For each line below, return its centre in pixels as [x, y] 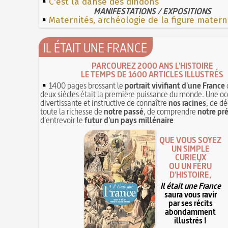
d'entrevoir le [63, 120]
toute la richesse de [72, 111]
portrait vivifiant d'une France [175, 85]
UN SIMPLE [191, 149]
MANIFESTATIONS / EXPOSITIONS [152, 11]
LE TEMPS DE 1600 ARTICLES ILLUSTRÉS [152, 74]
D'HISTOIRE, [191, 175]
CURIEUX [191, 158]
